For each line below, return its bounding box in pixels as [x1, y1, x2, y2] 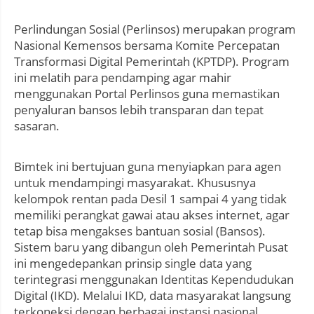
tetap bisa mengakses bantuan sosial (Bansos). [14, 223, 266, 240]
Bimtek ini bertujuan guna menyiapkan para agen [14, 158, 281, 175]
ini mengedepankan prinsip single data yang [14, 255, 252, 272]
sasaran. [14, 118, 62, 135]
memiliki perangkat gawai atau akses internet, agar [14, 207, 289, 224]
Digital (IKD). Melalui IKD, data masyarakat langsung [14, 287, 291, 304]
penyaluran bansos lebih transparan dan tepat [14, 102, 264, 118]
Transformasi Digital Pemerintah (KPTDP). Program [14, 53, 289, 70]
